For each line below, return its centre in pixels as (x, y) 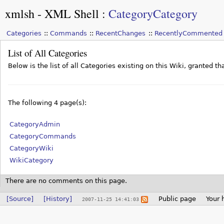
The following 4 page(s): (47, 103)
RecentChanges (121, 33)
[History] (57, 199)
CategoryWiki (31, 148)
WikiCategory (31, 160)
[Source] (20, 199)
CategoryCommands (43, 136)
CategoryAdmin (35, 124)
